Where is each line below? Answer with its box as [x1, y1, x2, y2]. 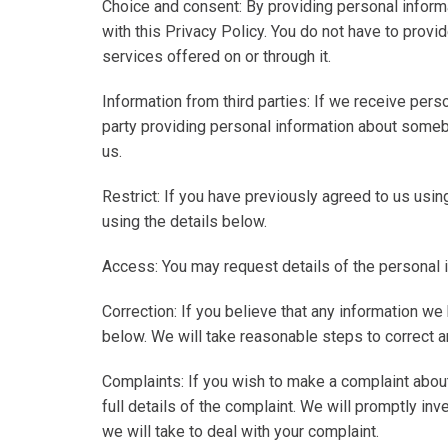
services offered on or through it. [102, 47, 331, 66]
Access [102, 257, 155, 276]
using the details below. [102, 212, 267, 231]
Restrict [102, 187, 157, 206]
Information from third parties [102, 92, 307, 111]
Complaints [102, 372, 181, 391]
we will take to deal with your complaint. [102, 422, 379, 441]
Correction [102, 302, 174, 321]
